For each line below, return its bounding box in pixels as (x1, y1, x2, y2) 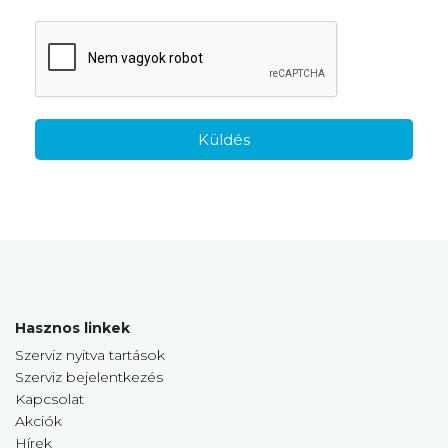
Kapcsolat (15, 390, 84, 409)
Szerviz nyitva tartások (15, 346, 165, 365)
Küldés (198, 130, 250, 150)
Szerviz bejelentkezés (15, 368, 163, 387)
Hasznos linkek (15, 319, 130, 338)
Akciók (15, 412, 62, 431)
